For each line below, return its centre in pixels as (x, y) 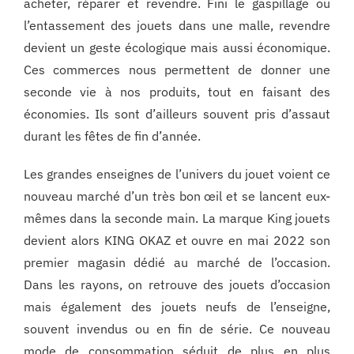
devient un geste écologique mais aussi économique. (177, 48)
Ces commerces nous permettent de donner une (177, 70)
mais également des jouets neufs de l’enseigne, (177, 307)
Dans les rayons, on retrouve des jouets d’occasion (177, 285)
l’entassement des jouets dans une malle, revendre (177, 26)
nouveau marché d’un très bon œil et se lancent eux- (177, 196)
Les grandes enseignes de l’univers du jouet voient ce (177, 174)
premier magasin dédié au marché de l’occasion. (177, 263)
